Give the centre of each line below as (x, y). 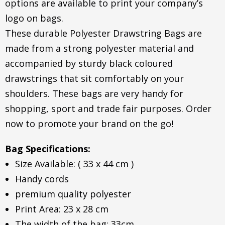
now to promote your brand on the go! (89, 124)
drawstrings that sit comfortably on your (94, 78)
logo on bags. (34, 18)
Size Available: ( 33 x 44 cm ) (74, 164)
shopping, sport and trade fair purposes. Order (108, 108)
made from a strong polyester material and (99, 48)
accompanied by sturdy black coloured (89, 63)
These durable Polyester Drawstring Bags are (103, 33)
